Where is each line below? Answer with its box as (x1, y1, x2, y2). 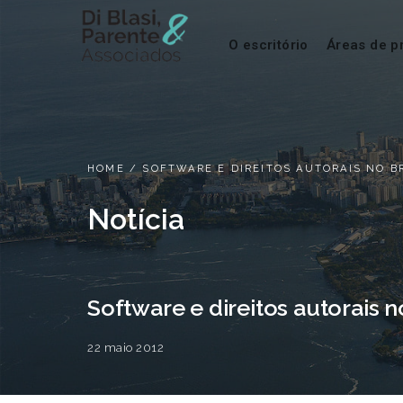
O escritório (228, 36, 309, 53)
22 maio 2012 (87, 341, 164, 355)
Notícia (87, 202, 184, 237)
